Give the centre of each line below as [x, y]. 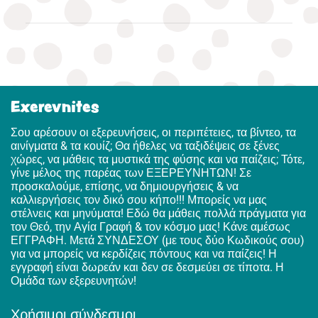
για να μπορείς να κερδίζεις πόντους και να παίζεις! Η [144, 254]
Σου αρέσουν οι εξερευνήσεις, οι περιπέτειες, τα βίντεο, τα [153, 133]
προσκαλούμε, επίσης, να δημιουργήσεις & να [125, 187]
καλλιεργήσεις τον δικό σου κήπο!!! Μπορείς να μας [139, 200]
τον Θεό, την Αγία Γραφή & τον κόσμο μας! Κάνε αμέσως [150, 227]
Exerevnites [55, 106]
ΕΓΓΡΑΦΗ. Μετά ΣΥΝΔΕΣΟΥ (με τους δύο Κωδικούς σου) [158, 241]
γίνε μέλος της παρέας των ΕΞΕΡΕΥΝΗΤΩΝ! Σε [131, 173]
